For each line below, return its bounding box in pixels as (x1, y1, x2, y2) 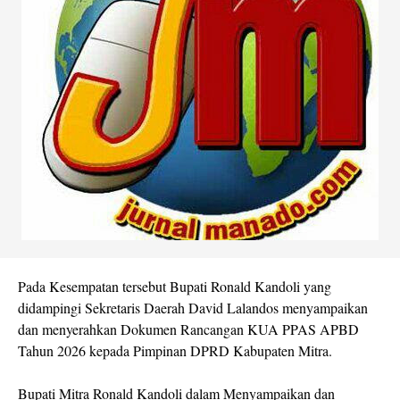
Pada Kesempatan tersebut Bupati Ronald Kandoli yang (18, 277, 331, 296)
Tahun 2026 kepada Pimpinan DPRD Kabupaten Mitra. (18, 341, 332, 360)
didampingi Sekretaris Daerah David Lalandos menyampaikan (18, 298, 368, 317)
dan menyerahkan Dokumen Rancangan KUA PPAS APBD (18, 320, 359, 338)
